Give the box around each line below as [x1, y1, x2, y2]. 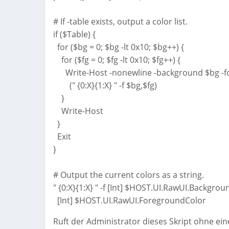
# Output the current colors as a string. [53, 169, 204, 181]
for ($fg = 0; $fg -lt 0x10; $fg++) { [53, 54, 180, 66]
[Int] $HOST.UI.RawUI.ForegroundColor [53, 195, 206, 207]
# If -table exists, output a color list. [53, 16, 188, 28]
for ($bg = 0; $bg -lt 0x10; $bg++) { [53, 41, 184, 53]
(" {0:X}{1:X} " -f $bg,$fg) [53, 80, 157, 91]
